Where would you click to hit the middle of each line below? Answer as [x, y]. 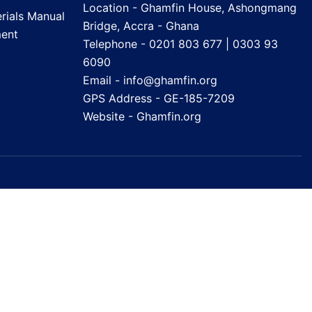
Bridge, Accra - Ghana [141, 26]
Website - [109, 116]
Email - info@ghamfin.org [150, 80]
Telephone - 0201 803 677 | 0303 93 [180, 44]
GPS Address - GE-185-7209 [158, 98]
